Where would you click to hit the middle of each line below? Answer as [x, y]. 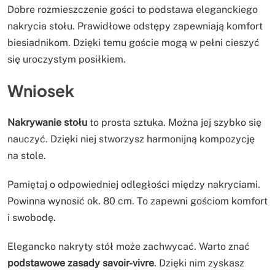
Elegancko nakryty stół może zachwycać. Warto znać [129, 247]
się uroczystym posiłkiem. [67, 59]
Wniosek [41, 91]
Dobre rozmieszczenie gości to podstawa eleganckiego [133, 9]
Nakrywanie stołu [47, 123]
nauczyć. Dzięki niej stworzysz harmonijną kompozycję [131, 139]
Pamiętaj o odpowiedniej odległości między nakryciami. [134, 185]
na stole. [27, 156]
